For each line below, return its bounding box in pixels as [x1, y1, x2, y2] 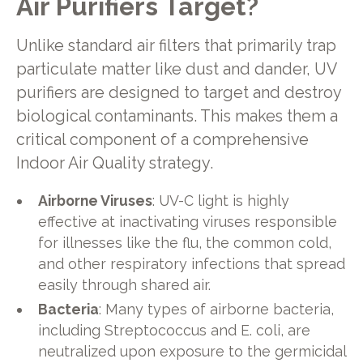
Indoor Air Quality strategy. [15, 153, 213, 173]
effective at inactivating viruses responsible [38, 213, 338, 231]
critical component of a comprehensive [15, 130, 309, 149]
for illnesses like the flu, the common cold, [38, 234, 332, 252]
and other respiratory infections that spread [38, 255, 346, 273]
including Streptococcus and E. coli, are [38, 322, 311, 340]
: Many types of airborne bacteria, [99, 301, 335, 318]
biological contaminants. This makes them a [15, 106, 338, 126]
